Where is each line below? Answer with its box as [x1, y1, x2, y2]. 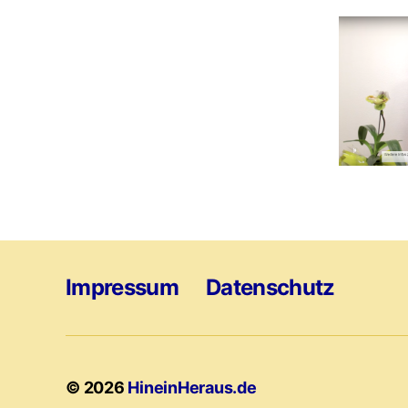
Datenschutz [206, 274, 335, 301]
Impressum [66, 274, 179, 301]
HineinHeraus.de [127, 378, 257, 397]
